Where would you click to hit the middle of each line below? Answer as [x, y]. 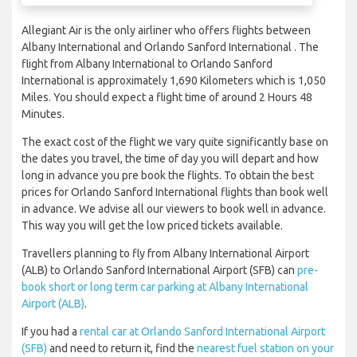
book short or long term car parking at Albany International [165, 287]
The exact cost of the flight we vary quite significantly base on [175, 142]
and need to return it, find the [122, 349]
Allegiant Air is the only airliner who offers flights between [166, 31]
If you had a [51, 332]
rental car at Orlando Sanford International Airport [202, 332]
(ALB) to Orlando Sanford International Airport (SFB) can [159, 271]
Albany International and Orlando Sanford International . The [170, 47]
